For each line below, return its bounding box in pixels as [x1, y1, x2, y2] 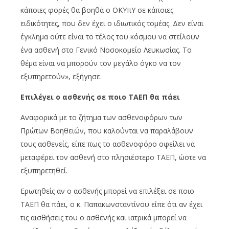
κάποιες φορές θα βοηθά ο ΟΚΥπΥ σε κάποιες [20, 5, 173, 15]
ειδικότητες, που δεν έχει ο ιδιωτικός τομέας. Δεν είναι [20, 18, 203, 28]
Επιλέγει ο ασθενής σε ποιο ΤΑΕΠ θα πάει [20, 91, 180, 102]
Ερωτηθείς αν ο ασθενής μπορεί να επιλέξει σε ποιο [20, 186, 194, 196]
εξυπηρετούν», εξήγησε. [20, 71, 102, 81]
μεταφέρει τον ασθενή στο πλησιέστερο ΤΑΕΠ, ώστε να [20, 152, 206, 162]
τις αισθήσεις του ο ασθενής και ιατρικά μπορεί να [20, 212, 187, 222]
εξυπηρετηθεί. [20, 165, 67, 175]
